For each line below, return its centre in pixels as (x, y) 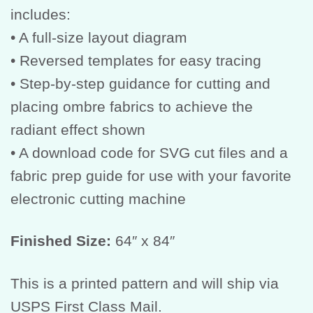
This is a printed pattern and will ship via (145, 283)
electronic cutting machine (98, 199)
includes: (41, 15)
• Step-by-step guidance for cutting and (140, 84)
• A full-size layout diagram (99, 38)
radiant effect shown (78, 130)
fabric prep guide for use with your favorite (151, 176)
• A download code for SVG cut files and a (149, 153)
